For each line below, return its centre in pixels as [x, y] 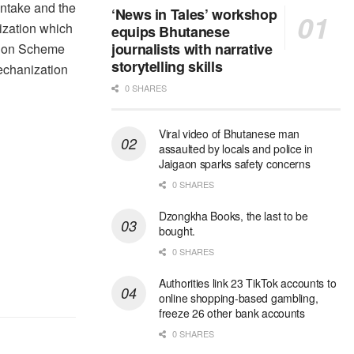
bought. [177, 231]
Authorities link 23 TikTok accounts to [248, 283]
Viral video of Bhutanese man [230, 134]
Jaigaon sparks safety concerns [235, 164]
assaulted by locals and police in [236, 149]
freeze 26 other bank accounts [232, 313]
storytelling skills [167, 67]
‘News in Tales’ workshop [194, 15]
